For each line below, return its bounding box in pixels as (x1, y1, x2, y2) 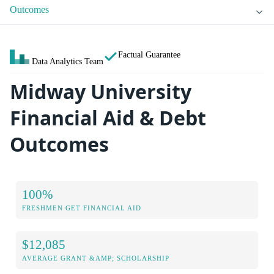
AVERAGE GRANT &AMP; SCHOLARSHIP (22, 254, 169, 262)
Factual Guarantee (118, 50, 180, 60)
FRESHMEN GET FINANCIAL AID (22, 204, 141, 212)
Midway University (10, 78, 191, 105)
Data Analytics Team (32, 56, 103, 67)
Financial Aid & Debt (10, 105, 206, 131)
